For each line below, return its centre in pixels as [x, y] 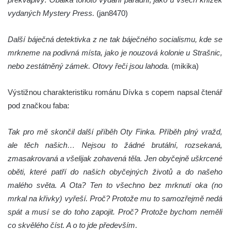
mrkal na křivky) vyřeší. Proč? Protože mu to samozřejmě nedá [115, 199]
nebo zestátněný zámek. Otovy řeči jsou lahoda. [89, 66]
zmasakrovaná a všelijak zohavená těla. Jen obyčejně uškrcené [115, 159]
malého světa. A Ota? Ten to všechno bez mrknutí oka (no [115, 185]
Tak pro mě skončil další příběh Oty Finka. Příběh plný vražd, [115, 132]
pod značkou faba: [39, 106]
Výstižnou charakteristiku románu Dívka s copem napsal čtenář [115, 92]
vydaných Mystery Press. [51, 13]
